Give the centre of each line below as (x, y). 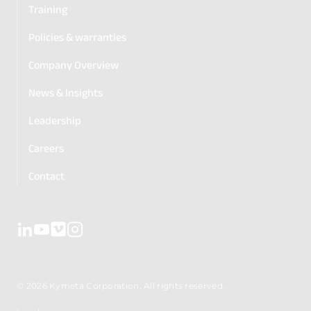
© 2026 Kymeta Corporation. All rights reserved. (121, 285)
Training (48, 9)
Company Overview (74, 65)
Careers (46, 148)
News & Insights (66, 92)
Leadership (55, 120)
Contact (47, 176)
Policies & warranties (77, 37)
